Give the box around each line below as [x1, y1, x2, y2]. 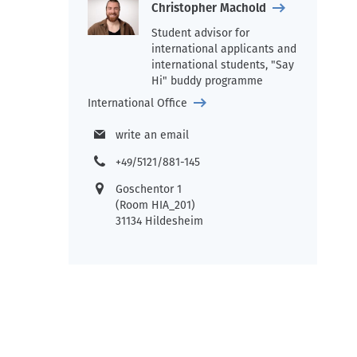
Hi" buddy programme [151, 74, 263, 88]
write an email [116, 128, 189, 142]
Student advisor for [151, 26, 249, 40]
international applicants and [151, 42, 296, 56]
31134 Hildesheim [116, 214, 203, 228]
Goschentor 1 [116, 182, 182, 196]
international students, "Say [151, 58, 294, 72]
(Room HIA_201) [116, 198, 195, 212]
